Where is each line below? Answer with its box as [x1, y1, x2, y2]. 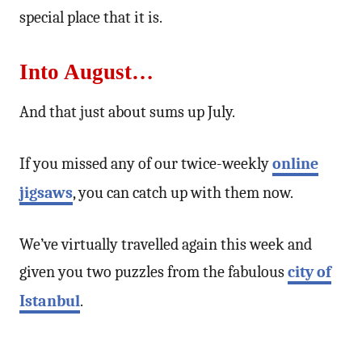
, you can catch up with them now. [73, 183, 293, 202]
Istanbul [19, 291, 80, 310]
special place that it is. [19, 7, 162, 27]
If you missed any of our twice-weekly [19, 154, 272, 173]
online [272, 154, 318, 173]
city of [288, 262, 331, 281]
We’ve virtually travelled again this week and [19, 234, 312, 254]
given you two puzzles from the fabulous [19, 262, 288, 281]
